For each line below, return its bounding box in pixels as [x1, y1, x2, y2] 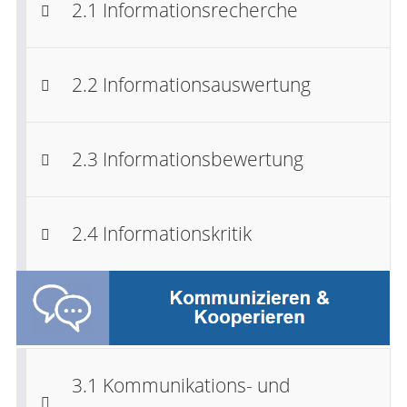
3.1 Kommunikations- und [72, 372, 292, 398]
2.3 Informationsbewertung [72, 145, 304, 172]
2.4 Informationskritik [72, 220, 253, 246]
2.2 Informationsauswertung [72, 71, 312, 97]
